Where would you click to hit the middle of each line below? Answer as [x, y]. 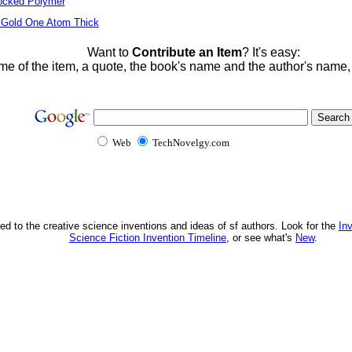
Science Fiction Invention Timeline [148, 238]
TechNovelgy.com [191, 143]
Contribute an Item [187, 52]
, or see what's [261, 238]
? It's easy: [271, 52]
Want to [109, 52]
